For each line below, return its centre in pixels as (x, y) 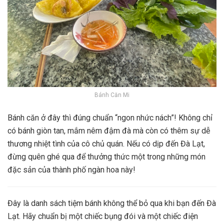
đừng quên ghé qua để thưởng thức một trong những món (106, 156)
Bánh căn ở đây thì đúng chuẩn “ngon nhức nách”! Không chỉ (110, 117)
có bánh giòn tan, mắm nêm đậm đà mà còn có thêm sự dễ (109, 130)
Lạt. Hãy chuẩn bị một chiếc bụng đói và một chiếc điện (103, 216)
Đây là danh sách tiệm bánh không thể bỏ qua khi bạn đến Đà (112, 203)
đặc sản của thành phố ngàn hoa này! (71, 169)
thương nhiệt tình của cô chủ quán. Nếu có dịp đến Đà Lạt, (106, 143)
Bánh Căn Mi (112, 95)
